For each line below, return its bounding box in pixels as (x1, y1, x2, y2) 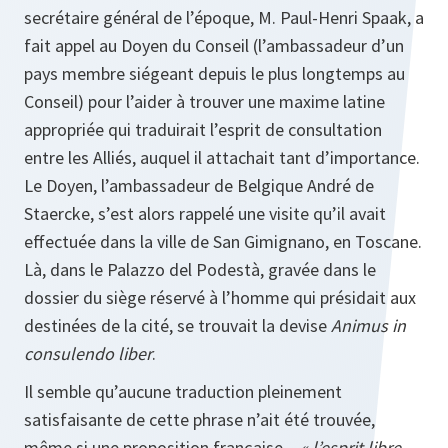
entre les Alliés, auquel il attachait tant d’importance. (24, 146, 420, 170)
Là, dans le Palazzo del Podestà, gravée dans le (24, 258, 376, 282)
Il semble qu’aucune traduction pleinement (24, 380, 342, 404)
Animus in (331, 314, 406, 338)
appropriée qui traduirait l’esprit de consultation (24, 118, 382, 142)
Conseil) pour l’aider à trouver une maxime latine (24, 90, 385, 114)
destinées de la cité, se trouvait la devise (24, 314, 331, 338)
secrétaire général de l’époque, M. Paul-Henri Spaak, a (24, 6, 424, 30)
